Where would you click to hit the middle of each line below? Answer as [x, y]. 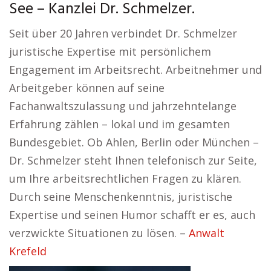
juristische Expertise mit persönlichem [110, 51]
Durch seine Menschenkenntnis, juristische [121, 197]
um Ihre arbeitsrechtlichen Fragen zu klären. [125, 178]
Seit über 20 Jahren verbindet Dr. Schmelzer [123, 33]
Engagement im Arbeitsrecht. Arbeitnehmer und [135, 70]
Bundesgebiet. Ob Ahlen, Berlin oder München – [134, 142]
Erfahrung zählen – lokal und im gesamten [119, 124]
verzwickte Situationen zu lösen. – [99, 233]
